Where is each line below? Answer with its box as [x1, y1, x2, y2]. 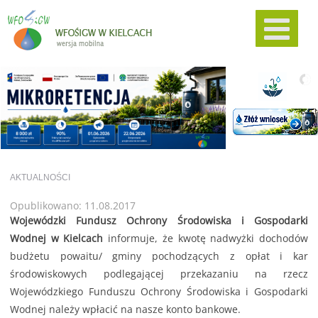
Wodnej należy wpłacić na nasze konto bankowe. [9, 302, 241, 317]
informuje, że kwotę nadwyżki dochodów [103, 231, 309, 246]
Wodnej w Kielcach [9, 231, 104, 246]
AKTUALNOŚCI [9, 172, 70, 182]
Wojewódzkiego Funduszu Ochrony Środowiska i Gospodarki [9, 285, 309, 299]
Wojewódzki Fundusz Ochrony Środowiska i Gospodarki [9, 214, 309, 228]
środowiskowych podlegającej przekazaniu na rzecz [9, 267, 309, 281]
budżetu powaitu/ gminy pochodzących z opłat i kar [9, 249, 309, 263]
